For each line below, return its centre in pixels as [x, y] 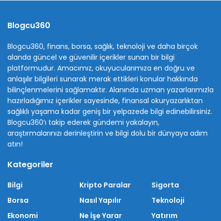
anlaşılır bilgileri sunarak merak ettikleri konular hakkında [103, 79]
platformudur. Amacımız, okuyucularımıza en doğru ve [101, 68]
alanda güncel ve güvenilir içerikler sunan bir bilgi [91, 57]
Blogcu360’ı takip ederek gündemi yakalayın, [83, 123]
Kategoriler [30, 165]
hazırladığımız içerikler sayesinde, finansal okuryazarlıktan [105, 101]
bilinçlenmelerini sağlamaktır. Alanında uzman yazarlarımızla [110, 90]
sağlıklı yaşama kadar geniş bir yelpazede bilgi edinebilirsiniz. [110, 112]
